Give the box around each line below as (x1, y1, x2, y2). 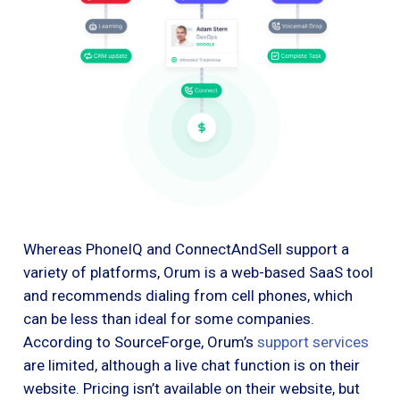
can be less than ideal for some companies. (23, 310, 314, 329)
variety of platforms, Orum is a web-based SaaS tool (23, 263, 373, 282)
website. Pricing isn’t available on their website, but (23, 379, 360, 398)
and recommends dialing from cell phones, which (23, 287, 353, 305)
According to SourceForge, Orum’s (23, 333, 257, 352)
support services (257, 333, 369, 352)
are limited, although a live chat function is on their (23, 356, 360, 375)
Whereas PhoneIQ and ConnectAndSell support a (23, 240, 349, 259)
